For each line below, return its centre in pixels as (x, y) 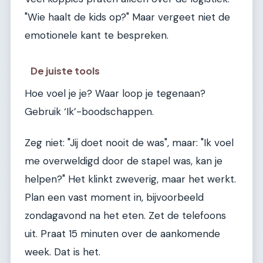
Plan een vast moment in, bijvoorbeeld (114, 198)
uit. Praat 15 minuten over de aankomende (122, 234)
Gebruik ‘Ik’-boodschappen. (89, 111)
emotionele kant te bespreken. (97, 36)
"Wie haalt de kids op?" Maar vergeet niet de (127, 17)
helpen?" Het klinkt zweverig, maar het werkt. (130, 179)
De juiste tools (65, 70)
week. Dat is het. (63, 252)
